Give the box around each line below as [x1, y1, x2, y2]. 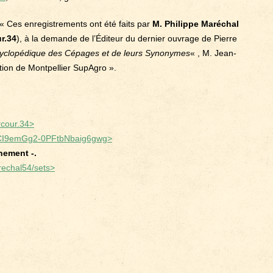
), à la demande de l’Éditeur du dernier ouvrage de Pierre [16, 34, 237, 43]
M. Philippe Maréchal [152, 19, 239, 29]
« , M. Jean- [190, 48, 236, 58]
